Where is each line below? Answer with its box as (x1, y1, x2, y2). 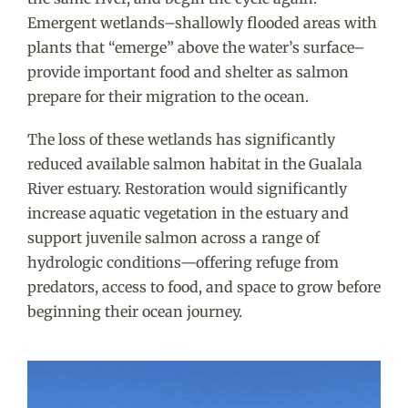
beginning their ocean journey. (26, 301, 242, 321)
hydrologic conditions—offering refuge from (26, 252, 339, 271)
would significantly (209, 178, 347, 198)
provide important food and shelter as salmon (26, 62, 349, 81)
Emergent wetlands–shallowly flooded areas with (26, 13, 377, 32)
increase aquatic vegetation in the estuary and (26, 203, 349, 222)
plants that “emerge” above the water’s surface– (26, 37, 365, 56)
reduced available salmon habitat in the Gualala (26, 154, 362, 173)
